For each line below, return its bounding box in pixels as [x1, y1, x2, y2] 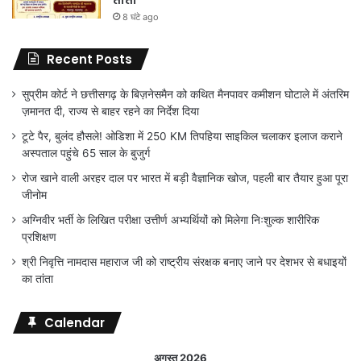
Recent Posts [47, 50, 132, 68]
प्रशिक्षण [22, 230, 56, 243]
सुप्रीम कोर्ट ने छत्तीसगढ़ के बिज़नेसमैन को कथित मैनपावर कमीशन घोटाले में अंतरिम [22, 87, 349, 101]
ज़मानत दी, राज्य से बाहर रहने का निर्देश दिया [22, 104, 199, 118]
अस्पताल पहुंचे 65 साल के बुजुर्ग [22, 146, 150, 160]
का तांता [22, 272, 53, 285]
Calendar [44, 313, 105, 331]
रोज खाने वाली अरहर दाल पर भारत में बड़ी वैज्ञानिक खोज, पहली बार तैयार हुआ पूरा [22, 171, 348, 185]
